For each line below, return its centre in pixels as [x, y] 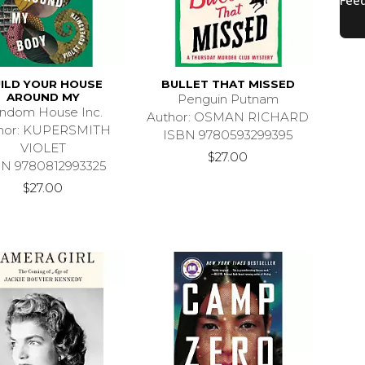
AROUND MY [43, 97]
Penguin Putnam [228, 99]
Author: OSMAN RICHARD [228, 117]
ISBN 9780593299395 [228, 135]
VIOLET [43, 148]
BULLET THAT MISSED [228, 84]
